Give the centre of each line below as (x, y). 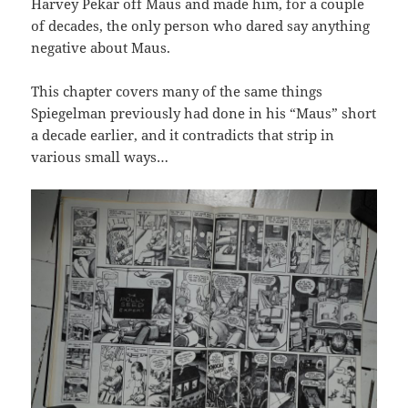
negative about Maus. (101, 48)
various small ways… (100, 157)
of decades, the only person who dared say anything (201, 26)
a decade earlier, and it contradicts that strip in (183, 135)
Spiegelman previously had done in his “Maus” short (204, 113)
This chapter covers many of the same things (177, 92)
